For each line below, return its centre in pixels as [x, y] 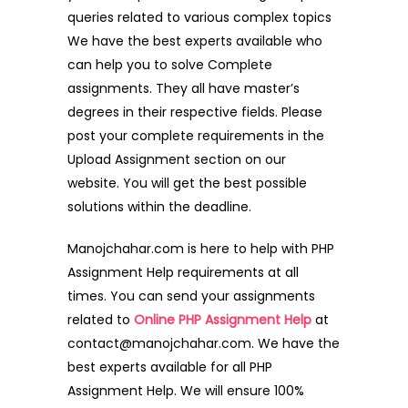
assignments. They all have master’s [184, 88]
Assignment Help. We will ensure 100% [186, 390]
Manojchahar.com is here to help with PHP [201, 248]
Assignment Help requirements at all [183, 272]
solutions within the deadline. [159, 206]
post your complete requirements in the [196, 135]
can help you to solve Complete [170, 64]
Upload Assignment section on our [177, 159]
